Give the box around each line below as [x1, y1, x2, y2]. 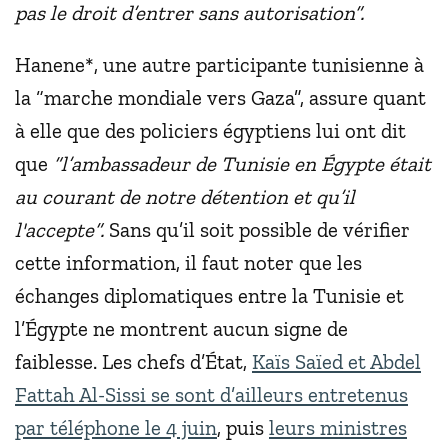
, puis [217, 415, 269, 441]
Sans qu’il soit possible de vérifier [104, 217, 410, 243]
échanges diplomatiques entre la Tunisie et [15, 283, 404, 309]
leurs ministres [269, 415, 407, 441]
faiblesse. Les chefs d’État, [15, 349, 252, 375]
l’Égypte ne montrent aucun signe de [15, 316, 348, 342]
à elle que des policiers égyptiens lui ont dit [15, 118, 406, 144]
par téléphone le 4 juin [15, 415, 217, 441]
